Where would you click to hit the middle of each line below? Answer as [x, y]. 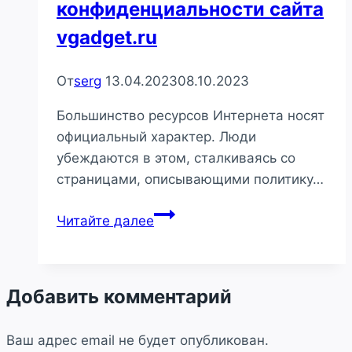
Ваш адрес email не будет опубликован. [137, 340]
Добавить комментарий [119, 296]
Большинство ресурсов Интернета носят [191, 115]
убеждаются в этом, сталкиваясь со [176, 158]
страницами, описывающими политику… [190, 179]
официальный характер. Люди [156, 136]
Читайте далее [105, 220]
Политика [184, 213]
